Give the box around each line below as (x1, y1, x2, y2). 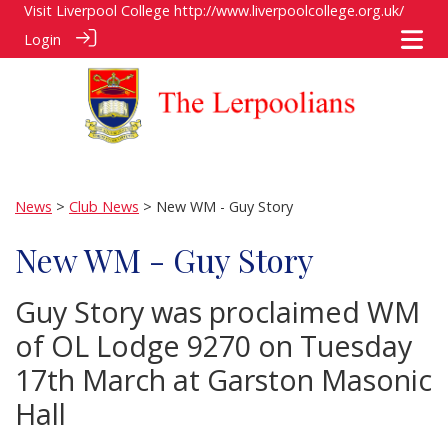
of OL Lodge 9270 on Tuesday (15, 326, 412, 366)
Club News (69, 197, 139, 217)
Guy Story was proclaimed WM (15, 292, 420, 332)
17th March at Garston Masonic (15, 360, 432, 400)
